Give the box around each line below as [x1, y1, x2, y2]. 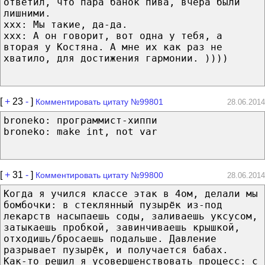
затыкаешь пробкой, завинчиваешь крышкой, [4, 221, 240, 233]
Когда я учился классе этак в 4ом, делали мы [4, 188, 258, 199]
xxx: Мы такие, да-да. [4, 18, 128, 30]
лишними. [4, 7, 51, 19]
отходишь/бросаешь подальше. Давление [4, 232, 216, 244]
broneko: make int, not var [4, 125, 157, 137]
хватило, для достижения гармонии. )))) [4, 52, 228, 64]
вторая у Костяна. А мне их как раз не [4, 41, 222, 53]
